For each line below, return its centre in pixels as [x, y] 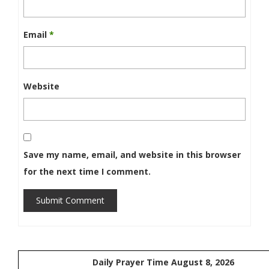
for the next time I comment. [87, 172]
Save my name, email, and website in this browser [132, 155]
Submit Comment [70, 201]
